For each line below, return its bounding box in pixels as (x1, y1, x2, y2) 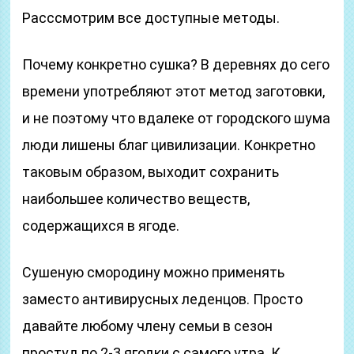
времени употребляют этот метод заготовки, (22, 83, 326, 100)
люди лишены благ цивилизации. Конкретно (22, 137, 316, 153)
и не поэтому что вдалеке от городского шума (22, 110, 331, 126)
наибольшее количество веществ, (22, 190, 250, 207)
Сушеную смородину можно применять (22, 264, 285, 281)
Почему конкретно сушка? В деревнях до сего (22, 56, 330, 73)
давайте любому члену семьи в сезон (22, 318, 273, 334)
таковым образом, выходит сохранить (22, 164, 280, 180)
